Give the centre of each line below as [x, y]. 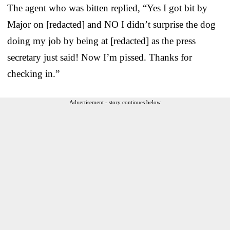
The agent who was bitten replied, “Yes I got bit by [107, 8]
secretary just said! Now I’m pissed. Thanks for [100, 57]
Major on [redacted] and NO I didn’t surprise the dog [111, 24]
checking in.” [33, 73]
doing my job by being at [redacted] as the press [101, 41]
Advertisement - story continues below [115, 102]
